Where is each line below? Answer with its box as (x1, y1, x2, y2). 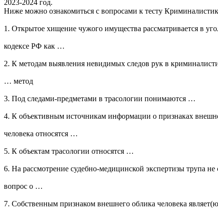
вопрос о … (4, 182, 43, 191)
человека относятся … (4, 129, 78, 138)
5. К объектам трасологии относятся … (4, 147, 134, 156)
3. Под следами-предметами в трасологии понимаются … (4, 94, 196, 103)
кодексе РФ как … (4, 42, 65, 51)
